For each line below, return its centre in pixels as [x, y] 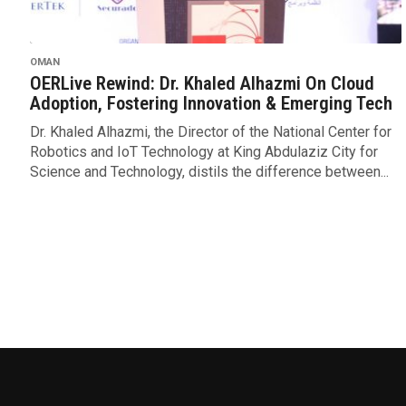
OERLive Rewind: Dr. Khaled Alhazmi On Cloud [202, 84]
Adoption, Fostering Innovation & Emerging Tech [211, 104]
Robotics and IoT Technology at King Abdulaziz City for [203, 152]
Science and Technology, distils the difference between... [209, 172]
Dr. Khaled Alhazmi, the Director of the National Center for [210, 132]
